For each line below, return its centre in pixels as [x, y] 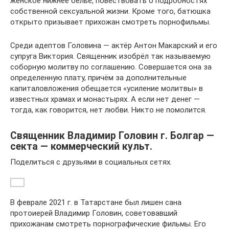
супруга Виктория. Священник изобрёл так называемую [110, 56]
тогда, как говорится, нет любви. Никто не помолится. [108, 110]
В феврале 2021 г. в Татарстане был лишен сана [96, 202]
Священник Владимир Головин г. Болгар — [112, 136]
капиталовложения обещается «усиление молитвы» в [107, 88]
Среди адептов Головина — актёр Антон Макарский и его [114, 45]
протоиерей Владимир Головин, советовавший [94, 213]
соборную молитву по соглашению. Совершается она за [111, 67]
